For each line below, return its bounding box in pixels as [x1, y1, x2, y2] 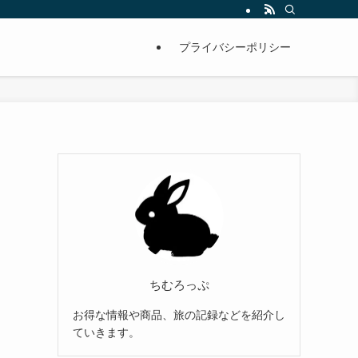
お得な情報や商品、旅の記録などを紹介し [73, 308, 285, 321]
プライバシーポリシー [179, 41, 291, 54]
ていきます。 [73, 325, 140, 339]
